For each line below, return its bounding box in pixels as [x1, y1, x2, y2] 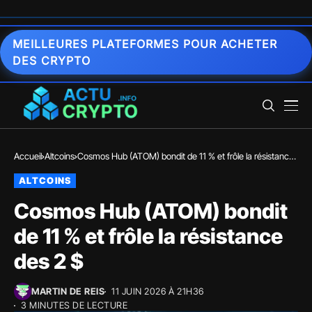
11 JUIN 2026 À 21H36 [111, 286, 204, 297]
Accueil [14, 150, 42, 162]
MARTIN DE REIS [31, 286, 105, 297]
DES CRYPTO [13, 54, 91, 68]
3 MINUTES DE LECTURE [21, 299, 128, 311]
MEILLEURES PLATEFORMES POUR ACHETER [13, 37, 277, 51]
